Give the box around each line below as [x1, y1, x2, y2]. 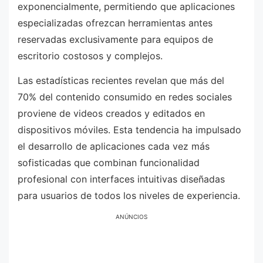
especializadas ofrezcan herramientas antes [18, 17, 213, 29]
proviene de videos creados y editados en [18, 107, 205, 120]
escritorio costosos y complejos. [18, 50, 163, 62]
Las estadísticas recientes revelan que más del [18, 75, 224, 87]
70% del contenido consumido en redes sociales [18, 91, 232, 103]
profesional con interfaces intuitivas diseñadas [18, 173, 225, 186]
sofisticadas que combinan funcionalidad [18, 157, 200, 169]
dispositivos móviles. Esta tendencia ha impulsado [18, 124, 241, 136]
